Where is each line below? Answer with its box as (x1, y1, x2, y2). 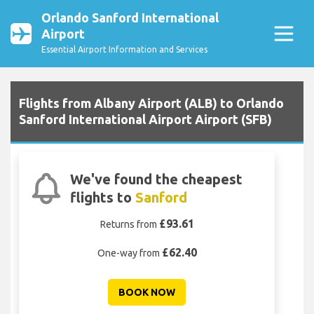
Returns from (100, 219, 159, 231)
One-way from (97, 247, 162, 259)
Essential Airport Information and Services (41, 45, 207, 54)
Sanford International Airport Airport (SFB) (19, 112, 272, 127)
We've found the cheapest (69, 171, 243, 188)
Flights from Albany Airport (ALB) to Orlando (19, 96, 284, 111)
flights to (69, 189, 135, 206)
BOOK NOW (118, 287, 175, 299)
